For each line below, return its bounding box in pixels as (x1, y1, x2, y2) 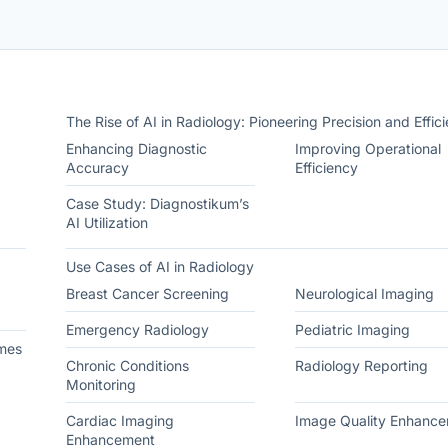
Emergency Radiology (66, 321, 209, 338)
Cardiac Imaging (66, 412, 174, 429)
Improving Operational (294, 140, 441, 157)
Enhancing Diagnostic (66, 140, 207, 157)
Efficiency (294, 159, 358, 176)
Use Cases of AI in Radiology (66, 258, 254, 275)
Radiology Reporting (294, 357, 428, 374)
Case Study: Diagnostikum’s (66, 195, 249, 212)
